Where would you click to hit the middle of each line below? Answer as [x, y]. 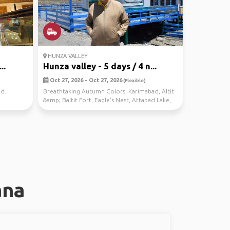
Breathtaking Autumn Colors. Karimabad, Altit [108, 91]
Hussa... [53, 109]
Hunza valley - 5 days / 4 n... [100, 66]
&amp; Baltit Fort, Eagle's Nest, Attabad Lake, [107, 100]
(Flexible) [134, 80]
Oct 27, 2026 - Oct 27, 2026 [85, 80]
